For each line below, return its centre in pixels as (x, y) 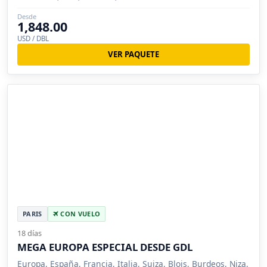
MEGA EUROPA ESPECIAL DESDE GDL (105, 247)
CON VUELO (79, 213)
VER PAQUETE (133, 55)
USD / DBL (33, 39)
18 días (30, 233)
